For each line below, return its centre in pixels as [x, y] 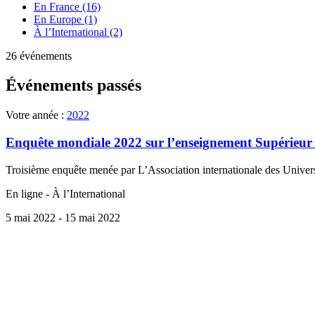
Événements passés [73, 85]
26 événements [39, 56]
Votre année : [36, 115]
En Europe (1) [65, 19]
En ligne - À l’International [65, 193]
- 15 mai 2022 [89, 217]
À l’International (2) [78, 32]
